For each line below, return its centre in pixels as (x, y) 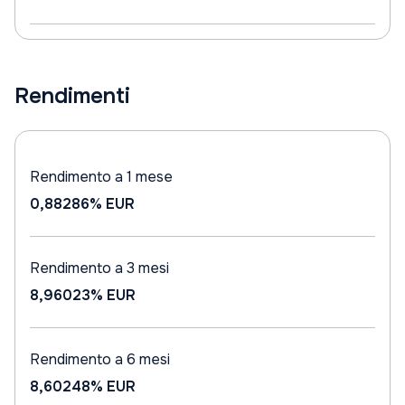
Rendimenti (72, 96)
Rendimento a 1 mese (101, 177)
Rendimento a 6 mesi (100, 359)
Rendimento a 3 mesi (99, 268)
